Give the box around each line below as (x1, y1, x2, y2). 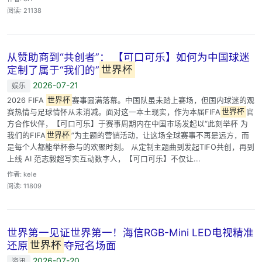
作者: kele (7, 170, 37, 178)
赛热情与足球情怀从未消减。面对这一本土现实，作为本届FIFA (7, 107, 220, 116)
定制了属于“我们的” (7, 63, 99, 76)
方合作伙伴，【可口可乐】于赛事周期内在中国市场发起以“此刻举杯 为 (7, 119, 248, 128)
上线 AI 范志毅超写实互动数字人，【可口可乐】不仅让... (7, 154, 201, 163)
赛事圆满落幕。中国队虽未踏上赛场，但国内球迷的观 (71, 95, 254, 105)
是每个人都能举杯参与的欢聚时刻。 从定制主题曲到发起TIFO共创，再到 (7, 142, 254, 151)
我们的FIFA (7, 130, 46, 140)
